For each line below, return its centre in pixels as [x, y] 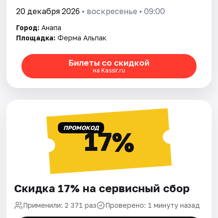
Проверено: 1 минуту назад [153, 205]
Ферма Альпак [82, 37]
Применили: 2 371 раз [60, 205]
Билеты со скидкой [109, 63]
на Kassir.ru [109, 71]
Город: [28, 27]
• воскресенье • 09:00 [123, 11]
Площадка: [36, 37]
